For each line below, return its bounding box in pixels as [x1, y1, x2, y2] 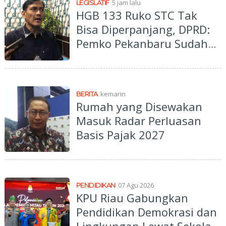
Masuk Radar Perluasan [76, 113, 201, 129]
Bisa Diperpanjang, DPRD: [76, 22, 210, 37]
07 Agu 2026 [118, 181, 154, 190]
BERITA [76, 90, 98, 98]
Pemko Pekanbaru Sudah [76, 36, 208, 51]
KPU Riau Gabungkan [76, 190, 188, 206]
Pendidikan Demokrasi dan [76, 204, 217, 220]
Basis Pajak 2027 [76, 127, 165, 143]
